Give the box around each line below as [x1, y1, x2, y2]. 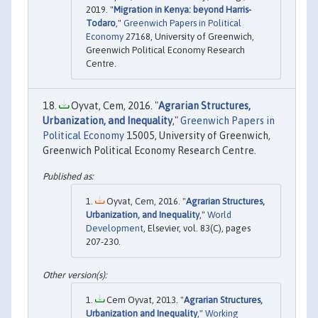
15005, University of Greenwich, [124, 130, 270, 142]
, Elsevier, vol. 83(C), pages [143, 222, 251, 234]
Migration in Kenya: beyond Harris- [114, 4, 251, 16]
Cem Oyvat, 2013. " [104, 295, 184, 306]
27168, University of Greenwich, [124, 31, 254, 43]
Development [86, 222, 143, 234]
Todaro [86, 18, 116, 29]
